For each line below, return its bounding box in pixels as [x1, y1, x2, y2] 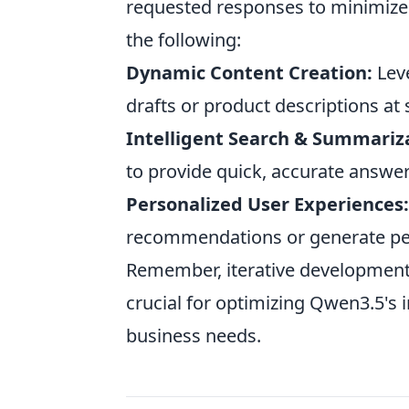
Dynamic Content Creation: [126, 59, 372, 85]
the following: [126, 26, 241, 52]
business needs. [126, 322, 261, 348]
